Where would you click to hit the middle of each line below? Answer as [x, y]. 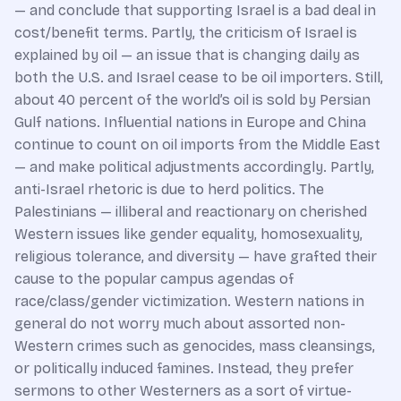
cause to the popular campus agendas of [154, 278]
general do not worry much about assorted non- [180, 323]
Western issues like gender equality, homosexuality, [188, 234]
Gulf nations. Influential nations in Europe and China [190, 122]
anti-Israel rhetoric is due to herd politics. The [169, 189]
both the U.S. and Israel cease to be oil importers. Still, [199, 77]
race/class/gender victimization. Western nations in [189, 301]
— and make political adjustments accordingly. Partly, [194, 166]
